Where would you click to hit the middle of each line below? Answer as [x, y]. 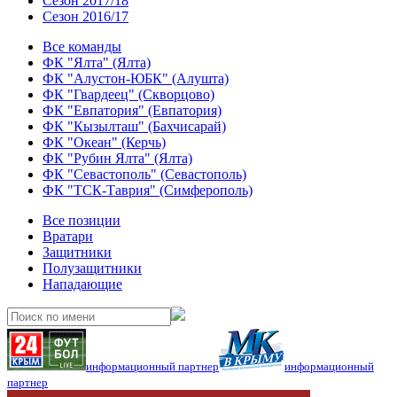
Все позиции [82, 220]
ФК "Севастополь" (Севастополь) [144, 174]
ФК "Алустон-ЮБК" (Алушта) [136, 78]
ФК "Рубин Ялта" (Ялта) [117, 158]
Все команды [82, 47]
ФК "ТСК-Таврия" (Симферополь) [148, 190]
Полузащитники [92, 268]
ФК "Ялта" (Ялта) [97, 62]
